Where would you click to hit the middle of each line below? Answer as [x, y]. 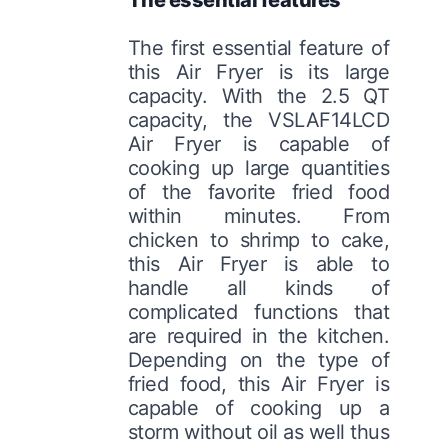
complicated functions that [258, 311]
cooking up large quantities [258, 167]
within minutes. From [258, 215]
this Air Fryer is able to [258, 263]
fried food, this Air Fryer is [258, 383]
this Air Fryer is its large [258, 71]
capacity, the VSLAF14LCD [258, 119]
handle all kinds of [258, 287]
